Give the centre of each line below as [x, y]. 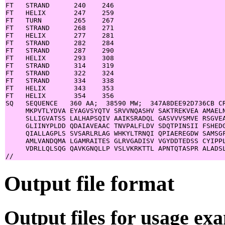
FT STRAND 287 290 [60, 50]
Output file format [89, 183]
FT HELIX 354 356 [60, 95]
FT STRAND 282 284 [60, 43]
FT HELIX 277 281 [60, 35]
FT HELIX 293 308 [60, 58]
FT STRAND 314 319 [60, 65]
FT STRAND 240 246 [60, 5]
